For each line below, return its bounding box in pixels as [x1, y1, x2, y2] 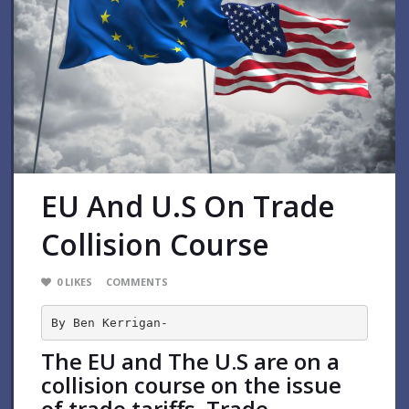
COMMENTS [106, 275, 168, 289]
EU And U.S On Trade [41, 186, 335, 226]
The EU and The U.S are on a [41, 346, 340, 377]
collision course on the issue [41, 370, 341, 401]
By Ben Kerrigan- [50, 315, 168, 330]
